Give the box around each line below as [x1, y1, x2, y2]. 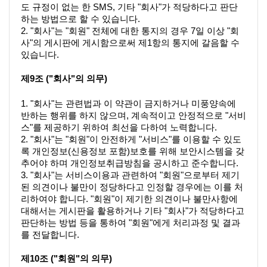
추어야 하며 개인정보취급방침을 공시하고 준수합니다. [21, 159, 238, 169]
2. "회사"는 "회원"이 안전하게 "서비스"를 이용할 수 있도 [21, 135, 241, 145]
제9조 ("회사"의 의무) [21, 73, 107, 83]
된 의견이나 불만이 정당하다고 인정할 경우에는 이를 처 [21, 182, 243, 193]
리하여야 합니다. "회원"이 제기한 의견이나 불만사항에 [21, 194, 238, 204]
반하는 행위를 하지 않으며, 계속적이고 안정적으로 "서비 [21, 111, 246, 121]
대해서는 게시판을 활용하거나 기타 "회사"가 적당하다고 [21, 206, 244, 216]
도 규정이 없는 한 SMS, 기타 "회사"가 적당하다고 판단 [21, 2, 238, 12]
